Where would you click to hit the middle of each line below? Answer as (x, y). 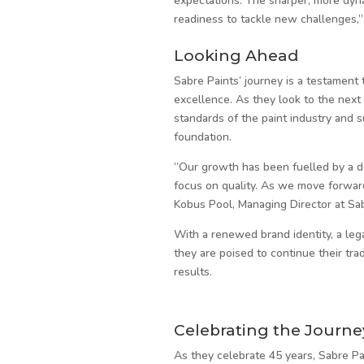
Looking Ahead (236, 55)
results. (193, 271)
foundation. (202, 136)
